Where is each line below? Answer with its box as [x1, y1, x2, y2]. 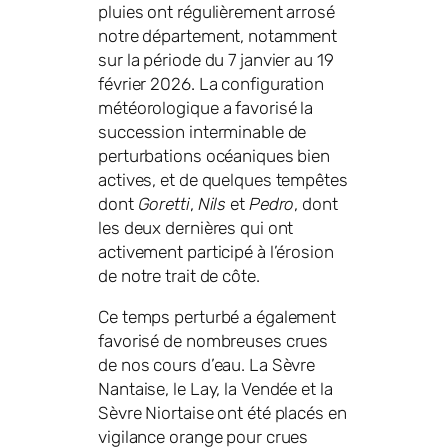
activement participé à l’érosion [98, 241, 334, 262]
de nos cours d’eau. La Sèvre [98, 355, 316, 376]
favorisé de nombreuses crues [98, 331, 329, 352]
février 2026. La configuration [98, 73, 324, 94]
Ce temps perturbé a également [98, 307, 337, 328]
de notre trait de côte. [98, 265, 260, 286]
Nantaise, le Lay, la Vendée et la [98, 379, 333, 400]
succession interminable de [98, 121, 307, 142]
